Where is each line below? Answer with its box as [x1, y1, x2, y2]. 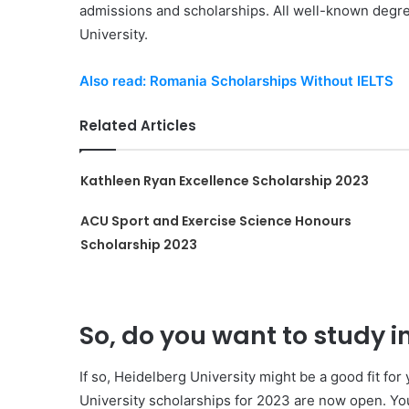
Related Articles [79, 116, 196, 136]
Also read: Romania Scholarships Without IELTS [79, 72, 393, 90]
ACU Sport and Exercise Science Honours [79, 212, 351, 231]
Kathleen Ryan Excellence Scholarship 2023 [79, 172, 369, 191]
